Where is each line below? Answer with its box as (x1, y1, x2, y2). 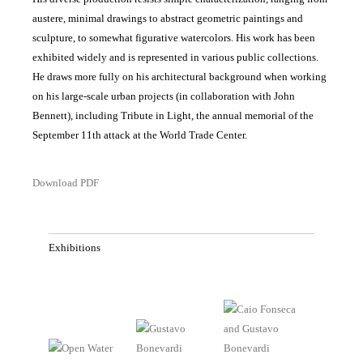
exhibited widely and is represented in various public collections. (32, 51, 318, 64)
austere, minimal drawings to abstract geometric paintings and (32, 12, 303, 25)
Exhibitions (49, 241, 100, 254)
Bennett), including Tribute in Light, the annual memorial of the (32, 109, 314, 122)
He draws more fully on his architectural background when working (32, 70, 327, 83)
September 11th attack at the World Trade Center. (32, 129, 247, 142)
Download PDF (32, 177, 99, 190)
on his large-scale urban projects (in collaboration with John (32, 90, 295, 103)
